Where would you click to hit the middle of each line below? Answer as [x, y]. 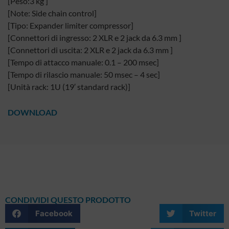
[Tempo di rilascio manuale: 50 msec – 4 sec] [84, 74]
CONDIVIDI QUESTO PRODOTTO [68, 200]
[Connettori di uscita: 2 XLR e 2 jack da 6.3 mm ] [90, 50]
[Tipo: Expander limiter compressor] [71, 25]
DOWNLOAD [32, 112]
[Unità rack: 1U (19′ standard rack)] [69, 87]
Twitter [203, 213]
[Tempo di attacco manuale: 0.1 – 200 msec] [83, 62]
